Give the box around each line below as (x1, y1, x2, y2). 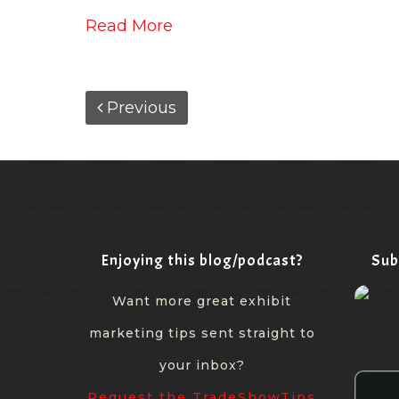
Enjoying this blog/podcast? (101, 249, 304, 271)
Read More (85, 15, 173, 36)
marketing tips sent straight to (88, 324, 315, 341)
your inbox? (159, 356, 245, 373)
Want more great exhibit (112, 292, 292, 309)
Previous (102, 97, 176, 118)
